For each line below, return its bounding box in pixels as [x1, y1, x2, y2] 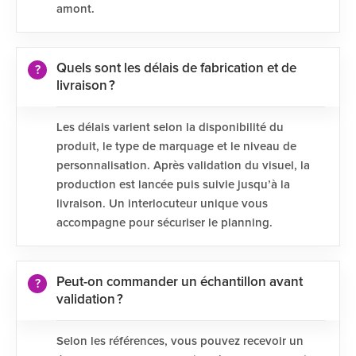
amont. [56, 3, 95, 15]
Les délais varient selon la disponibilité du [56, 122, 284, 133]
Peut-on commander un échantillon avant [56, 276, 303, 289]
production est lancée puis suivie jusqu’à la [56, 179, 290, 191]
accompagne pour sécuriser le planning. [56, 217, 273, 229]
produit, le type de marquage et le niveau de [56, 141, 296, 153]
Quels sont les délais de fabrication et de [56, 62, 296, 75]
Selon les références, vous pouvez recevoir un [56, 335, 304, 347]
